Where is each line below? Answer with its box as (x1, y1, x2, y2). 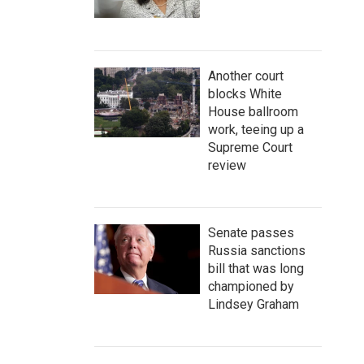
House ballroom (208, 104, 298, 119)
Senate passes (208, 225, 294, 240)
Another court (208, 68, 284, 84)
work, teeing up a (208, 122, 304, 137)
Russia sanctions (208, 243, 305, 258)
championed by (208, 279, 294, 294)
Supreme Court (208, 140, 292, 155)
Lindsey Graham (208, 297, 299, 312)
